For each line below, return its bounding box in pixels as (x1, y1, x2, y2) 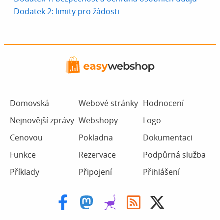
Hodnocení (142, 98, 184, 109)
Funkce (10, 149, 36, 161)
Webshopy (79, 115, 118, 126)
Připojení (79, 166, 112, 178)
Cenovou (10, 132, 43, 143)
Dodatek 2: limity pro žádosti (14, 5, 119, 17)
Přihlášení (142, 166, 180, 178)
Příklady (10, 166, 39, 178)
